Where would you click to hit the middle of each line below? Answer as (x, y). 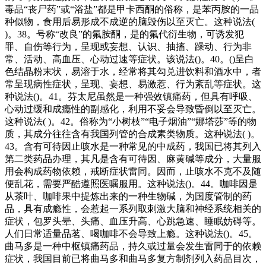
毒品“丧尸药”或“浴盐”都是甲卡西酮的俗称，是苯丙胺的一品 (132, 9)
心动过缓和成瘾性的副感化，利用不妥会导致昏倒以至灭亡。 (133, 109)
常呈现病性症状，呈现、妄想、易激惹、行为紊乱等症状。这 (133, 84)
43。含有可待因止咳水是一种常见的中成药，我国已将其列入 (133, 146)
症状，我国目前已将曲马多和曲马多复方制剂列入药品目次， (133, 258)
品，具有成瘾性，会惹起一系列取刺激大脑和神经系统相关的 (133, 208)
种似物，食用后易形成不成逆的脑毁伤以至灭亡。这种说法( (130, 21)
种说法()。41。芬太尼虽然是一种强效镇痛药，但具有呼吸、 (131, 96)
